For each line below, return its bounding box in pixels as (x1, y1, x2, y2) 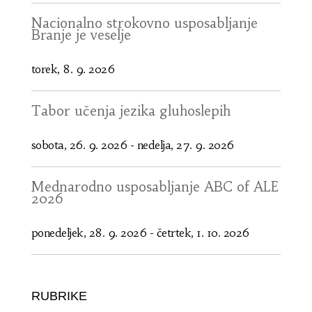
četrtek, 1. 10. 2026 (156, 225, 249, 240)
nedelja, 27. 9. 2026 (136, 137, 234, 152)
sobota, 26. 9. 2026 (31, 137, 127, 152)
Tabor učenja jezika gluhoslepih (31, 102, 231, 119)
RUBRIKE (31, 288, 87, 303)
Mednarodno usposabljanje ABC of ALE (31, 178, 279, 195)
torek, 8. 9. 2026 (31, 61, 115, 76)
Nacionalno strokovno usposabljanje (31, 14, 258, 31)
